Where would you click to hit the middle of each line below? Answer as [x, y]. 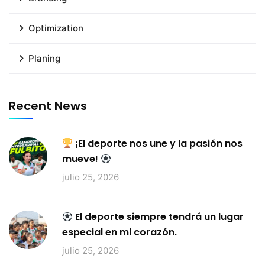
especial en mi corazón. [119, 232]
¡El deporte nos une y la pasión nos [158, 143]
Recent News [48, 106]
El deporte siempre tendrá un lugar [159, 217]
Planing [44, 58]
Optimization [56, 28]
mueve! [81, 159]
